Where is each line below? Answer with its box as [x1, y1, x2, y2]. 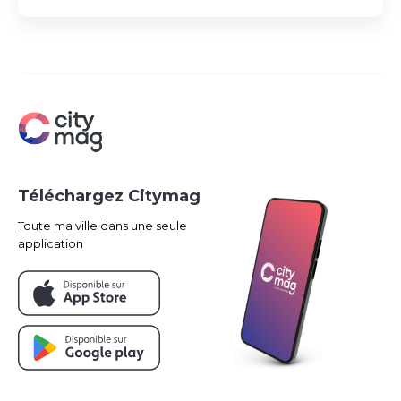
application [18, 236, 83, 251]
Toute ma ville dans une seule [18, 218, 187, 233]
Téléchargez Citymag [18, 186, 200, 206]
